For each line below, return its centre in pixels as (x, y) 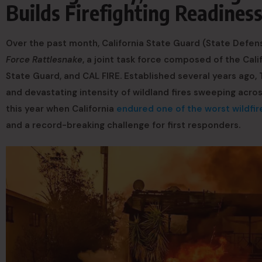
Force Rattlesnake (44, 59)
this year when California (61, 108)
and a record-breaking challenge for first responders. (123, 125)
